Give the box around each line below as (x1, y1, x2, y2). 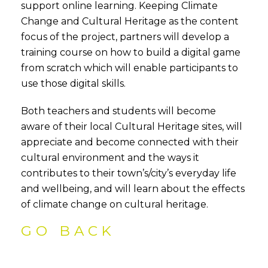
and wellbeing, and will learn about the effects (21, 183, 245, 194)
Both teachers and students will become (21, 105, 216, 117)
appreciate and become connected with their (21, 136, 239, 148)
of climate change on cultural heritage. (21, 199, 208, 210)
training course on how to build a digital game (21, 47, 240, 58)
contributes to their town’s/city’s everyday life (21, 167, 236, 179)
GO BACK (21, 223, 116, 239)
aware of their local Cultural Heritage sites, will (21, 121, 242, 132)
